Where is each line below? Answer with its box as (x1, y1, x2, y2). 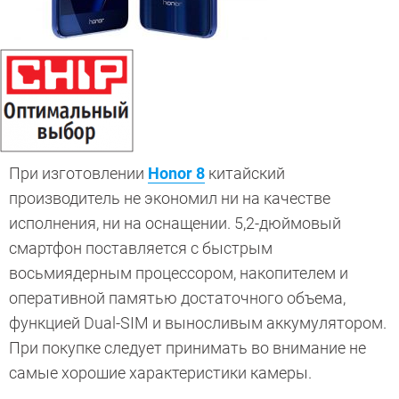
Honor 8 (148, 164, 205, 183)
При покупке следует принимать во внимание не (9, 338, 366, 358)
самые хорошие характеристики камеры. (9, 363, 312, 383)
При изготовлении (9, 164, 148, 183)
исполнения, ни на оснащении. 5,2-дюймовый (9, 214, 341, 233)
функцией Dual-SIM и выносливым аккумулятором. (9, 313, 387, 333)
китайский (205, 164, 285, 183)
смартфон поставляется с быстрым (9, 239, 273, 258)
